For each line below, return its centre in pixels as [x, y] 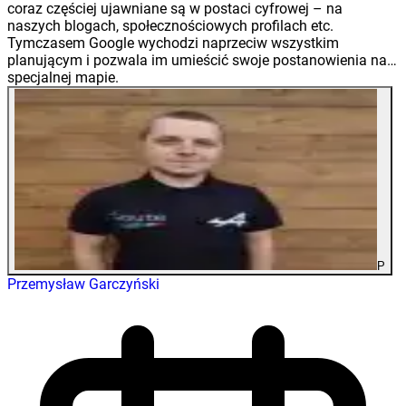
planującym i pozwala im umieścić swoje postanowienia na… [202, 60]
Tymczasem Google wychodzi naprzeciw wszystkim [173, 43]
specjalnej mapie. [63, 77]
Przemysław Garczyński [83, 284]
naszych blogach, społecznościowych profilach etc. [170, 25]
